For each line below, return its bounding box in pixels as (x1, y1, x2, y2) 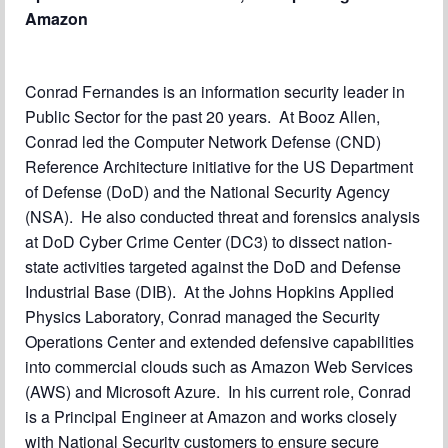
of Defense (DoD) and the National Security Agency (25, 180, 390, 203)
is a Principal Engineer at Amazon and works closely (25, 405, 397, 428)
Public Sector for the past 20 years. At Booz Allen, (25, 105, 380, 128)
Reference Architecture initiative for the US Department (25, 155, 413, 178)
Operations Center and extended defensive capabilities (25, 330, 414, 353)
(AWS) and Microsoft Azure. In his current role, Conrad (25, 380, 411, 403)
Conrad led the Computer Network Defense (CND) (25, 130, 381, 153)
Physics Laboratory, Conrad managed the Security (25, 305, 380, 328)
